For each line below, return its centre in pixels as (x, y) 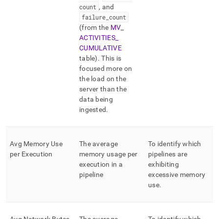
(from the (95, 27)
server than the (103, 89)
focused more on (106, 68)
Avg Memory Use (36, 144)
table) (88, 58)
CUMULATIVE (100, 48)
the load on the (103, 79)
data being (96, 99)
